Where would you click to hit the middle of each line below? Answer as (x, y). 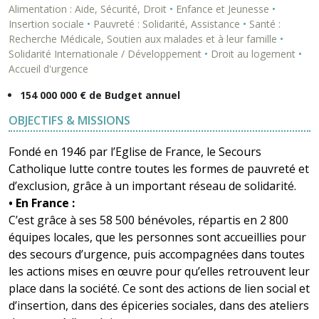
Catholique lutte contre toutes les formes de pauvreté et (159, 169)
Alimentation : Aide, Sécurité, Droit (89, 9)
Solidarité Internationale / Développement (106, 54)
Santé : (263, 24)
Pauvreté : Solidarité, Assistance (167, 24)
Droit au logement (253, 54)
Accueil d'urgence (48, 69)
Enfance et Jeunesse (223, 9)
